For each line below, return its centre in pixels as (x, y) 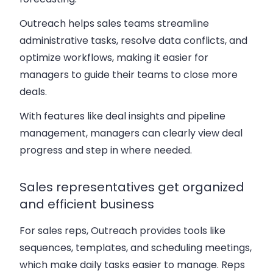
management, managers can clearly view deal (131, 133)
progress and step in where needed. (106, 150)
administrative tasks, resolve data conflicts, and (133, 40)
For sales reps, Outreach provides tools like (122, 230)
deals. (33, 91)
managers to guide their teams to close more (129, 74)
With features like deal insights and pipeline (122, 116)
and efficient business (87, 204)
